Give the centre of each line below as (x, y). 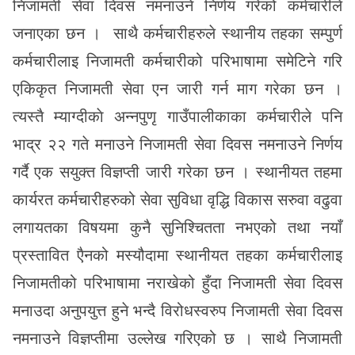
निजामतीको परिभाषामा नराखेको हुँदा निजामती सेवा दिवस (177, 283)
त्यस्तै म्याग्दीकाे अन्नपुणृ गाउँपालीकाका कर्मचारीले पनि (177, 116)
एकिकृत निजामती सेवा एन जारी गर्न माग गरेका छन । (177, 89)
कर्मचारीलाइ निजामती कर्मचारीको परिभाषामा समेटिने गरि (177, 61)
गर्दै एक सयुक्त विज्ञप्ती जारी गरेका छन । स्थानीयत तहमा (177, 172)
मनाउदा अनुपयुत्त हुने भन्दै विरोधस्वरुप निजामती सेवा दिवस (177, 311)
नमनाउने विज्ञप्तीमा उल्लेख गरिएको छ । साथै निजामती (177, 338)
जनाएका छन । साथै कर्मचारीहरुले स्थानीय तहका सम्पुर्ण (177, 33)
